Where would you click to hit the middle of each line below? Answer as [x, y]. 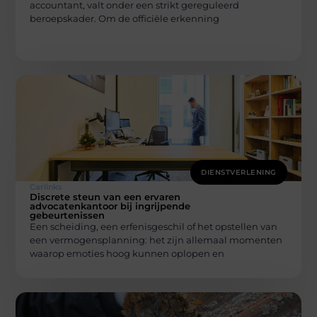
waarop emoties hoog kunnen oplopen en [127, 254]
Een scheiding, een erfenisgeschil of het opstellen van [154, 227]
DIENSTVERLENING [239, 173]
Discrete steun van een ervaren [105, 197]
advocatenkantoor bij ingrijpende [110, 206]
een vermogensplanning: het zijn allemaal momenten [156, 240]
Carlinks [46, 187]
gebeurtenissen [68, 215]
